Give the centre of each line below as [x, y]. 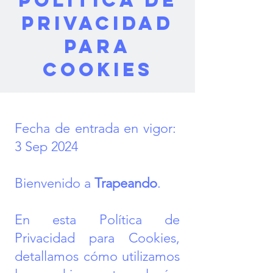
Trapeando [126, 183]
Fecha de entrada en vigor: [97, 128]
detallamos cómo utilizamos [97, 256]
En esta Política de [97, 220]
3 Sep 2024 [46, 147]
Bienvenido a [55, 183]
